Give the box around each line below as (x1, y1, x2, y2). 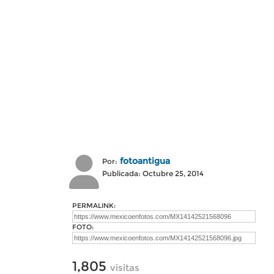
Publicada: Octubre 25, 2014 (102, 169, 204, 178)
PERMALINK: (72, 201, 116, 210)
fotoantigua (120, 155, 170, 166)
